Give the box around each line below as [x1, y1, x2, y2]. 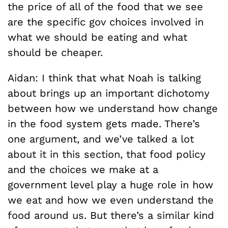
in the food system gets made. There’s [8, 118, 200, 130]
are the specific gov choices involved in [8, 16, 204, 28]
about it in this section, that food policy [8, 148, 206, 160]
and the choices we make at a [8, 163, 158, 176]
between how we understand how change [8, 102, 218, 115]
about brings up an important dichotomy [8, 87, 210, 99]
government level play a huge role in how [8, 179, 213, 191]
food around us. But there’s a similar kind [8, 209, 214, 221]
